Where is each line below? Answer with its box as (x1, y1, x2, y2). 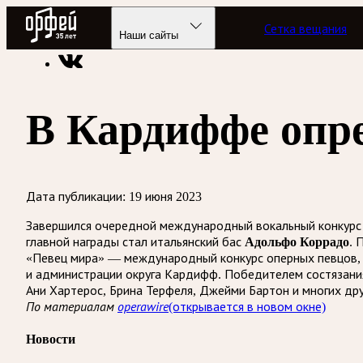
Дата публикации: (26, 189, 126, 203)
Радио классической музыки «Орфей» (26, 27, 236, 41)
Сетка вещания (264, 21, 348, 36)
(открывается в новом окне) (169, 299, 326, 314)
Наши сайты (119, 29, 179, 41)
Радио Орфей (25, 7, 101, 22)
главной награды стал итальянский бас (26, 234, 245, 249)
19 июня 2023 (129, 189, 202, 203)
